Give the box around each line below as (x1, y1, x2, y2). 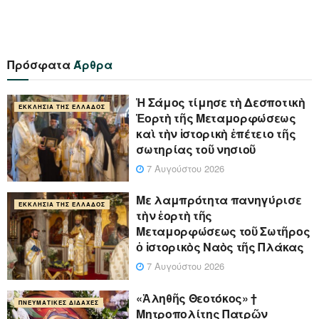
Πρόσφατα (7, 56, 73, 73)
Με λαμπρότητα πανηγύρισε (136, 192, 302, 209)
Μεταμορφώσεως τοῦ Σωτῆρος (136, 223, 310, 240)
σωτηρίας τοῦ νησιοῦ (136, 141, 256, 158)
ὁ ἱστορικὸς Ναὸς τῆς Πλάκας (136, 239, 304, 256)
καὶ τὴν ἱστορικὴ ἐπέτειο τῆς (136, 125, 296, 142)
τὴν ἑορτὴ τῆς (136, 207, 213, 224)
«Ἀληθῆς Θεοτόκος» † (136, 289, 258, 306)
